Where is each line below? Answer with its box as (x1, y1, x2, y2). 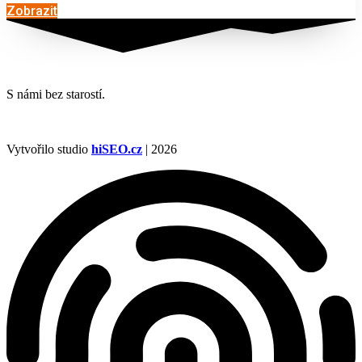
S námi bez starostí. (6, 86, 105, 101)
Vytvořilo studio (6, 141, 91, 156)
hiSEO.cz (91, 141, 142, 156)
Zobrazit (6, 2, 57, 19)
